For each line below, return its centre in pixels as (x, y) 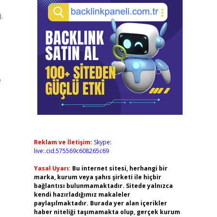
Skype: (102, 142)
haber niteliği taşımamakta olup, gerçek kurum (107, 212)
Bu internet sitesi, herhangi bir (120, 168)
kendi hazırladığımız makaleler (82, 194)
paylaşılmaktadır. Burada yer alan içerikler (100, 203)
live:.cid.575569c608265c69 (71, 151)
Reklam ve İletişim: (63, 142)
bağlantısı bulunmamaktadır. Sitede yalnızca (103, 186)
